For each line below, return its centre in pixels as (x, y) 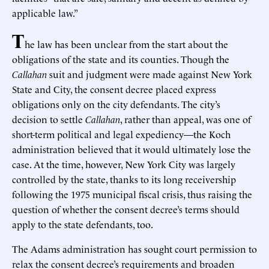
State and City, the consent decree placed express (114, 89)
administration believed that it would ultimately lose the (131, 149)
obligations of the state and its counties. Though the (121, 59)
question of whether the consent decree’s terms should (126, 209)
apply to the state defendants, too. (83, 224)
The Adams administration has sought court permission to (134, 248)
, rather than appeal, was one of (186, 119)
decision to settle (49, 119)
